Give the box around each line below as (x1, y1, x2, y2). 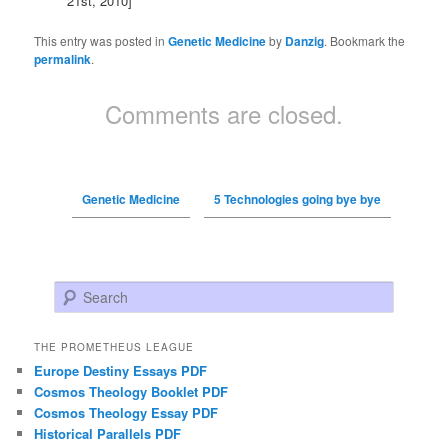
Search (54, 282, 95, 302)
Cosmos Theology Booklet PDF (34, 382, 229, 402)
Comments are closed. (105, 96, 343, 132)
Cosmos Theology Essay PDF (34, 403, 219, 423)
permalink (34, 50, 92, 69)
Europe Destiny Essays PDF (34, 361, 208, 381)
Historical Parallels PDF (34, 424, 182, 444)
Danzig (285, 32, 325, 51)
